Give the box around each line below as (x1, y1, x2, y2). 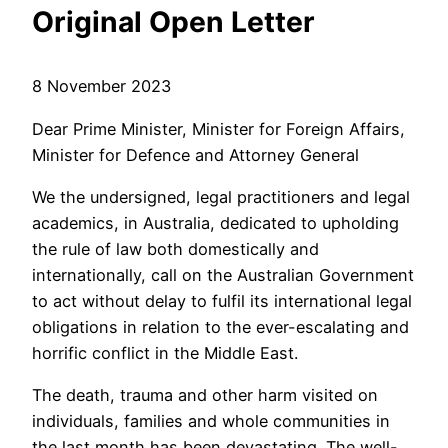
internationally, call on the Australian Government (32, 264, 414, 285)
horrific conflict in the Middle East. (32, 342, 298, 363)
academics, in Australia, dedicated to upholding (32, 212, 399, 233)
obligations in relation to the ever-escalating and (32, 316, 409, 337)
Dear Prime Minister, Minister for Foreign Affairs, (32, 118, 405, 139)
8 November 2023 (32, 76, 171, 97)
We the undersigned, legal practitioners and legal (32, 186, 410, 207)
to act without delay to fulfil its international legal (32, 290, 412, 311)
